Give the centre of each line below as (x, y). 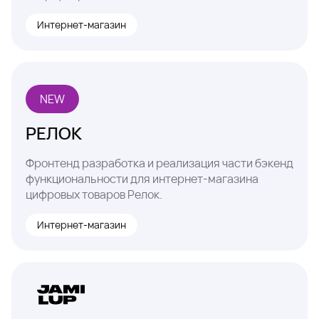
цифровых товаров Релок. (94, 194)
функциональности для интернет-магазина (142, 178)
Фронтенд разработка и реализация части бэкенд (159, 163)
